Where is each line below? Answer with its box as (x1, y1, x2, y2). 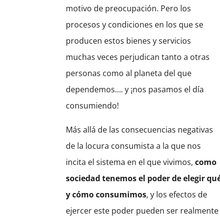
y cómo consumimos (66, 189, 147, 200)
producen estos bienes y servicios (66, 35, 192, 47)
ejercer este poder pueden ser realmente (66, 205, 219, 217)
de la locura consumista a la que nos (66, 140, 201, 152)
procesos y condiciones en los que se (66, 19, 204, 30)
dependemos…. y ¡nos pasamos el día (66, 84, 204, 95)
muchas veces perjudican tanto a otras (66, 52, 210, 63)
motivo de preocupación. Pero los (66, 3, 192, 14)
